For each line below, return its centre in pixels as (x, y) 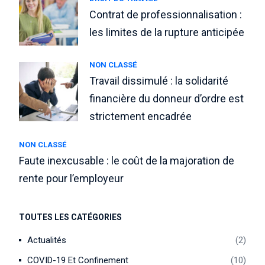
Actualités (47, 240)
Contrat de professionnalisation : (166, 14)
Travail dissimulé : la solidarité (159, 81)
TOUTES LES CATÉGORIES (71, 217)
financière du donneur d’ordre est (167, 98)
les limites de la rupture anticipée (167, 32)
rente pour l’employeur (72, 178)
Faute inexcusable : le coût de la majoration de (127, 161)
